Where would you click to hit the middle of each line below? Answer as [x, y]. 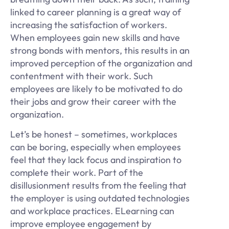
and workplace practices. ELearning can [92, 211]
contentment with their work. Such [82, 76]
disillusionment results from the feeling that [98, 186]
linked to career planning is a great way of [96, 12]
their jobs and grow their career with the [93, 101]
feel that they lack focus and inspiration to [96, 160]
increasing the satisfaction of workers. [89, 25]
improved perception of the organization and [101, 63]
